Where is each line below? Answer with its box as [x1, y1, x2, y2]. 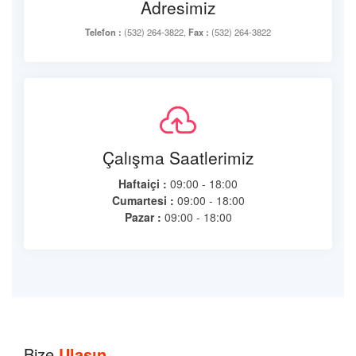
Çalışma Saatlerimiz [102, 145, 254, 169]
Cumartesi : [111, 192, 174, 208]
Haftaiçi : [118, 176, 167, 192]
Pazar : [124, 209, 161, 225]
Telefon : [85, 25, 122, 38]
